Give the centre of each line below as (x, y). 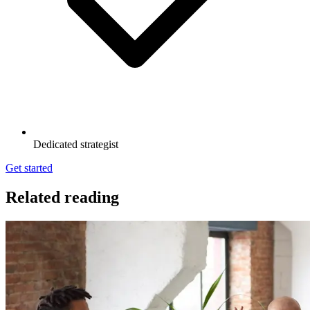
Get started (29, 167)
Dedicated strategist (76, 144)
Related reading (62, 197)
